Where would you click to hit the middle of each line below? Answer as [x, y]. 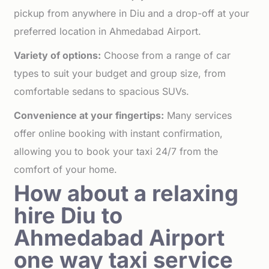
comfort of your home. [66, 169]
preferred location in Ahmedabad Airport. [108, 31]
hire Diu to [68, 216]
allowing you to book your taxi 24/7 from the [116, 151]
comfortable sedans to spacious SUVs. [102, 91]
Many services [198, 115]
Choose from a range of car [166, 55]
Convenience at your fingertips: [89, 115]
